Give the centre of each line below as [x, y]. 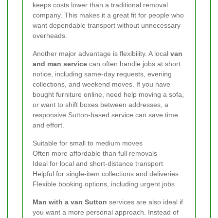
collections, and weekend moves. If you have [101, 84]
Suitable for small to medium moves [88, 143]
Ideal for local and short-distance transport [98, 163]
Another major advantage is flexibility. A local [101, 53]
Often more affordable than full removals [95, 153]
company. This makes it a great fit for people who [108, 15]
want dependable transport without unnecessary [107, 25]
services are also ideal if [145, 202]
